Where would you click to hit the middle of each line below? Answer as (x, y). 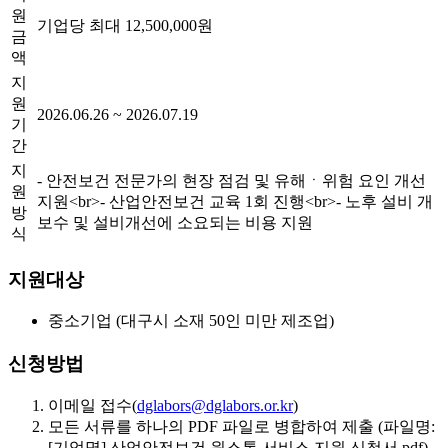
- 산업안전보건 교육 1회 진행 (202, 201)
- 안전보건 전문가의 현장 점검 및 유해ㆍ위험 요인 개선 (231, 180)
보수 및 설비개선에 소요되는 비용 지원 (175, 222)
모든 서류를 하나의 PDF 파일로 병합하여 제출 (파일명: (241, 426)
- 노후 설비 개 (384, 201)
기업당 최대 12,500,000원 (125, 25)
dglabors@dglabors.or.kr (215, 405)
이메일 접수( (92, 405)
